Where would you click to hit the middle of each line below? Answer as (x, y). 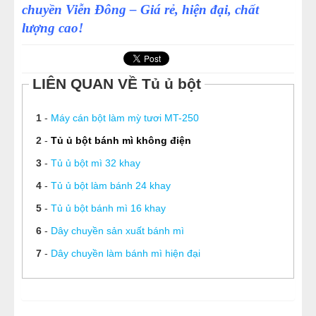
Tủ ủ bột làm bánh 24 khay (110, 186)
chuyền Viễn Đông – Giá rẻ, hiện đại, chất (140, 10)
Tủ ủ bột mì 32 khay (95, 163)
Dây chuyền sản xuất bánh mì (117, 231)
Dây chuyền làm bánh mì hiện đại (125, 254)
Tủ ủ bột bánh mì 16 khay (108, 208)
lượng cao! (53, 28)
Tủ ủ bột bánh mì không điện (121, 141)
